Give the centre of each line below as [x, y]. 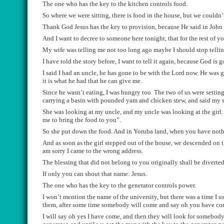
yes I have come [98, 216]
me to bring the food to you [79, 120]
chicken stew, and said [180, 100]
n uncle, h [90, 73]
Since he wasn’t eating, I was [82, 92]
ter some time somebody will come [111, 205]
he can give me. [121, 81]
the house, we [163, 143]
